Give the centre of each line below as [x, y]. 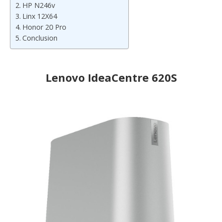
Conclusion [40, 38]
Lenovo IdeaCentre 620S [111, 77]
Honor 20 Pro [44, 27]
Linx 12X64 [39, 16]
